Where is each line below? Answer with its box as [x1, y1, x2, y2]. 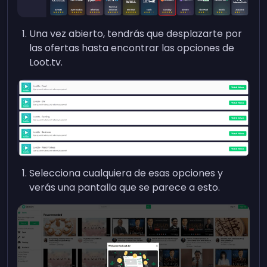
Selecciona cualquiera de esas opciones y [29, 166, 223, 180]
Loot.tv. [29, 55, 63, 69]
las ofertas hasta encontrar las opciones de [29, 41, 235, 55]
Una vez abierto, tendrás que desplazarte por [29, 26, 243, 41]
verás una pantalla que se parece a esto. [29, 180, 221, 194]
